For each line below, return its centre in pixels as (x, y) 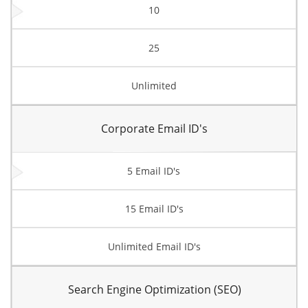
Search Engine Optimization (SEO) (154, 289)
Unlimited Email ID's (154, 246)
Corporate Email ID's (154, 129)
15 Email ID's (154, 209)
